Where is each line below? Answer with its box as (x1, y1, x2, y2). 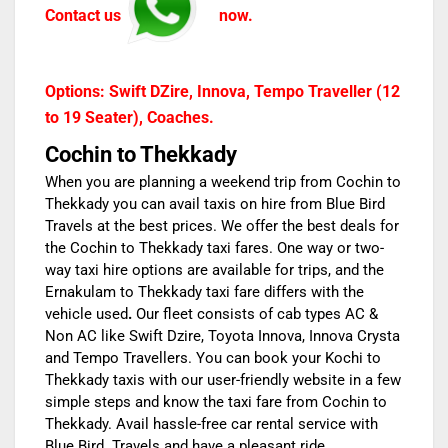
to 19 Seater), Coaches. (45, 108, 214, 128)
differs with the (264, 283, 364, 302)
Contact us (45, 5, 125, 25)
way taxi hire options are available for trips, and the (45, 261, 384, 280)
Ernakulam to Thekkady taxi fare (45, 283, 264, 302)
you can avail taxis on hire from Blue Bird (113, 195, 389, 214)
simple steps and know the (45, 393, 228, 412)
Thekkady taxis (45, 371, 145, 390)
